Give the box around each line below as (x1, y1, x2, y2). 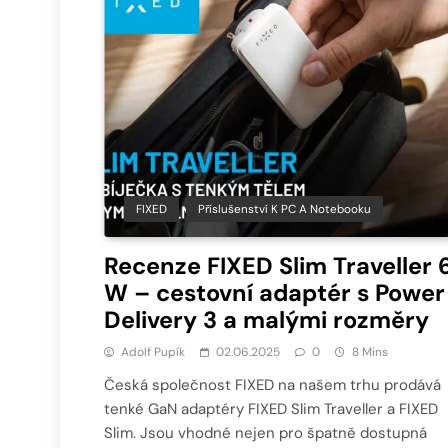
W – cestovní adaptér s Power (104, 277, 445, 308)
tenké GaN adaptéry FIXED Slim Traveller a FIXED (104, 398, 438, 419)
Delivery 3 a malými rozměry (104, 304, 429, 335)
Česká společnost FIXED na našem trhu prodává (104, 374, 441, 395)
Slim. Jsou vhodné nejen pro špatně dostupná (104, 422, 427, 443)
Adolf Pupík (121, 343, 185, 360)
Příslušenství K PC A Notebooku (198, 200, 371, 217)
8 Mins (352, 343, 388, 360)
